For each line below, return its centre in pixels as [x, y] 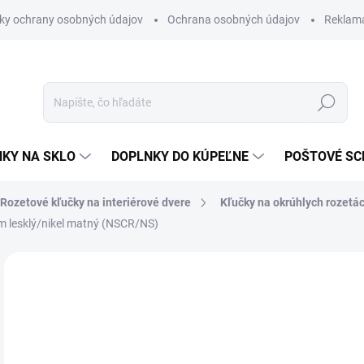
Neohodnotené [131, 272]
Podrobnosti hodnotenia [251, 272]
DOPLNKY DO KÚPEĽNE [180, 156]
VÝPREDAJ [33, 307]
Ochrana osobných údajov [234, 19]
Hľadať [327, 103]
